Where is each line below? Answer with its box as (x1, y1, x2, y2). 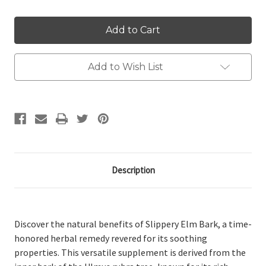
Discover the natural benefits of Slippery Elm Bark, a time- (14, 218, 252, 230)
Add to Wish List (87, 61, 163, 73)
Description (111, 164, 155, 176)
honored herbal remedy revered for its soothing (14, 232, 207, 245)
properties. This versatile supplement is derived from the (14, 246, 246, 259)
